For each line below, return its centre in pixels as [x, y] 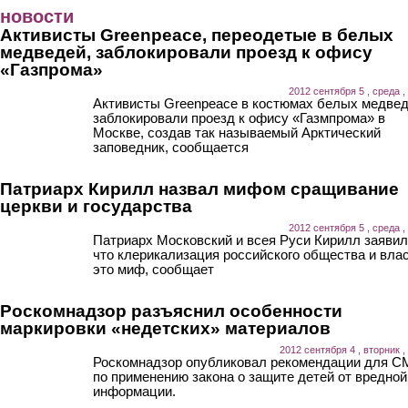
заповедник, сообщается [171, 147]
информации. [134, 391]
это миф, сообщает [153, 269]
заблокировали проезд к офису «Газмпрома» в [239, 117]
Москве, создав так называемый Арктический [237, 132]
